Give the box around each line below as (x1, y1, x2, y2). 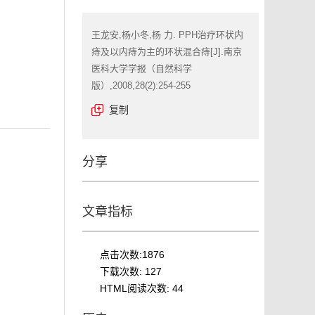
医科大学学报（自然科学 (91, 63, 192, 74)
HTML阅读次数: (100, 283, 172, 294)
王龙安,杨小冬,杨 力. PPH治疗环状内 (91, 30, 243, 40)
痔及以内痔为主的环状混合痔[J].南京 (91, 46, 242, 57)
